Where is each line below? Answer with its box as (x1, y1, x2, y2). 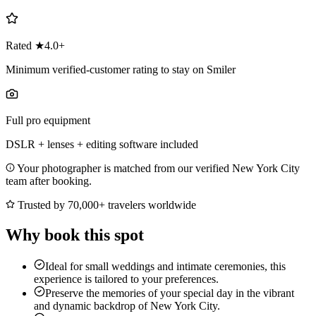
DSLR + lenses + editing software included (6, 138, 198, 151)
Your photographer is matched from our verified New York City (15, 162, 300, 175)
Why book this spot (6, 226, 144, 245)
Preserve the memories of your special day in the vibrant (45, 287, 294, 300)
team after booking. (6, 175, 92, 188)
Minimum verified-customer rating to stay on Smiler (6, 63, 236, 76)
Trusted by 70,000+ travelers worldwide (15, 199, 196, 212)
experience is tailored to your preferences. (34, 273, 219, 286)
